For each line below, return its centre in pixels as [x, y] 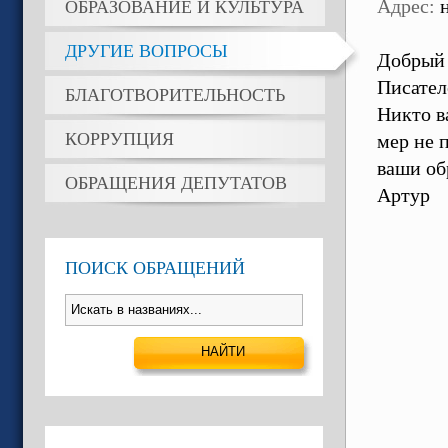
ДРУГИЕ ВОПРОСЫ [146, 51]
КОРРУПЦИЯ [119, 139]
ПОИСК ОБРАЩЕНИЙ [155, 268]
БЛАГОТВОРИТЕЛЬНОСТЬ [175, 95]
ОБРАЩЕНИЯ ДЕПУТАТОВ [176, 183]
